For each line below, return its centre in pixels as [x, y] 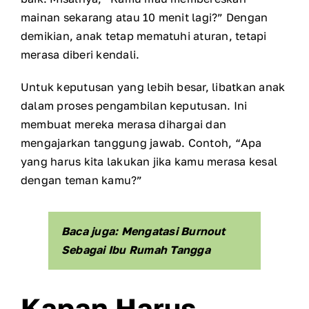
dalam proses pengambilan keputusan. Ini [134, 105]
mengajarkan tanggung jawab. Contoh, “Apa [141, 142]
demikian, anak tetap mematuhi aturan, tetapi [144, 36]
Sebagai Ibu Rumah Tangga [136, 249]
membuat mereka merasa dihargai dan [124, 124]
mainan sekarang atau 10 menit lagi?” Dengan [144, 17]
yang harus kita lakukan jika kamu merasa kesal [149, 161]
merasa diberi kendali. [80, 54]
